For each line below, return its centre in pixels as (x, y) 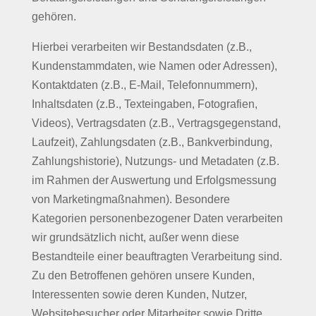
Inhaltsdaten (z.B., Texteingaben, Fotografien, (144, 104)
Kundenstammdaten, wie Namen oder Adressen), (154, 66)
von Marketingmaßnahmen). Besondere (130, 199)
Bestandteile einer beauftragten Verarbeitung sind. (157, 256)
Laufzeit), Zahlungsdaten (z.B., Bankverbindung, (152, 142)
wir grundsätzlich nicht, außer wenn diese (135, 237)
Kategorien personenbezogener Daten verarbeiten (157, 218)
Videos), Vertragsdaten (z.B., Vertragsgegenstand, (156, 123)
